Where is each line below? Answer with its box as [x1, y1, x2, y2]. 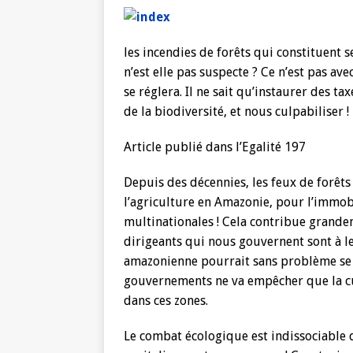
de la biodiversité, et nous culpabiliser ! [124, 104, 349, 119]
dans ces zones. [124, 293, 208, 308]
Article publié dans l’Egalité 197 [124, 139, 306, 154]
